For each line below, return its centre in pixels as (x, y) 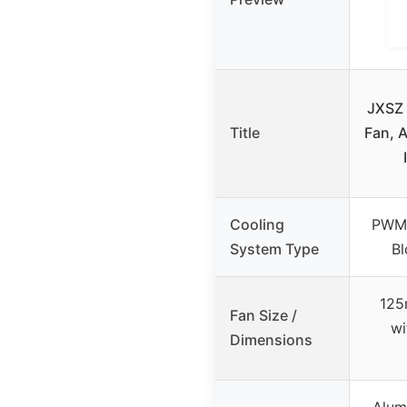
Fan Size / (263, 315)
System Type (274, 248)
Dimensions (271, 339)
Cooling (257, 224)
